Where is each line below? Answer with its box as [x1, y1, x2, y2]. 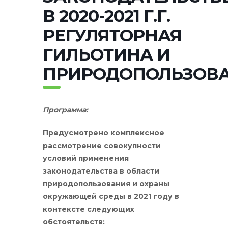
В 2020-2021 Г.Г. [43, 5, 170, 26]
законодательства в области [43, 166, 159, 176]
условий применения [43, 153, 129, 163]
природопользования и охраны [43, 179, 169, 188]
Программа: [43, 105, 88, 115]
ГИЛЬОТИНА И [43, 44, 170, 65]
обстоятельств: [43, 217, 105, 226]
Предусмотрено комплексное [43, 128, 164, 137]
